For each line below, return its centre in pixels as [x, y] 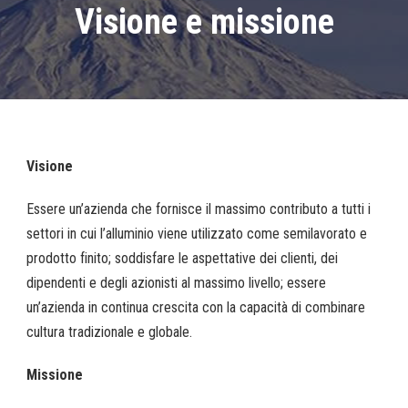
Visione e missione [204, 22]
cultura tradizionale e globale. [109, 332]
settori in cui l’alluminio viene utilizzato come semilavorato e [197, 234]
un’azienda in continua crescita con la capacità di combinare [196, 308]
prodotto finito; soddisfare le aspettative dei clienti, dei [182, 259]
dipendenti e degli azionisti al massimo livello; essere [176, 283]
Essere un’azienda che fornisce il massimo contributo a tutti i [199, 209]
